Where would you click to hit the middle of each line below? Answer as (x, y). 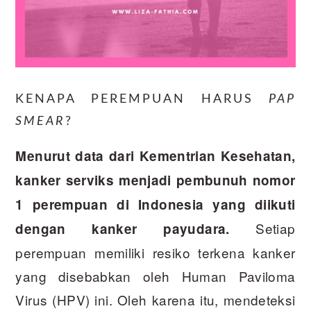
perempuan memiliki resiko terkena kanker (155, 253)
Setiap (262, 228)
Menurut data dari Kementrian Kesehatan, (155, 156)
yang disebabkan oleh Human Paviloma (155, 276)
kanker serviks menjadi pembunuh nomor (155, 180)
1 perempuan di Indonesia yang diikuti (155, 205)
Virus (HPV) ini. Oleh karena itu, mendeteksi (155, 300)
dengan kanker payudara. (123, 229)
